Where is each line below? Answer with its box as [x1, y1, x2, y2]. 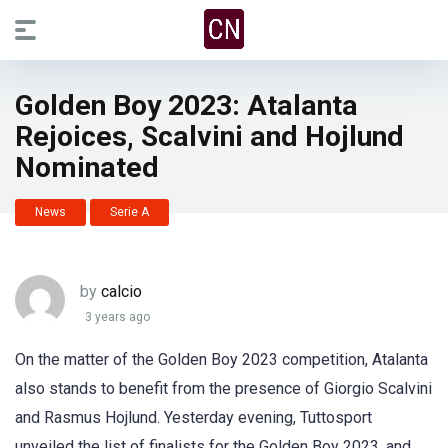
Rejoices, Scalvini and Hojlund [15, 120, 404, 153]
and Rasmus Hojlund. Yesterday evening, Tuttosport [15, 408, 372, 427]
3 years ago [85, 310, 150, 325]
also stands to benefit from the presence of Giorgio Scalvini [15, 379, 432, 398]
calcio [101, 281, 142, 301]
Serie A [110, 205, 149, 219]
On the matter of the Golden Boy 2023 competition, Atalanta [15, 350, 428, 369]
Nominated [15, 151, 159, 184]
